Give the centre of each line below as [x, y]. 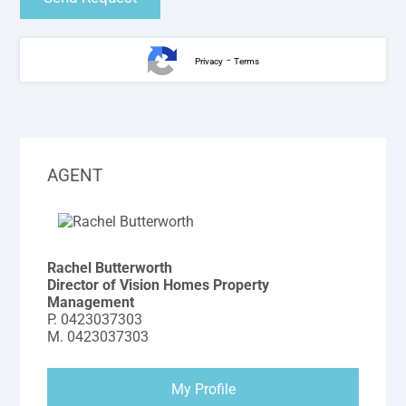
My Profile [203, 390]
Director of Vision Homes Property [159, 285]
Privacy [208, 61]
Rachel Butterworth [110, 268]
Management [91, 303]
